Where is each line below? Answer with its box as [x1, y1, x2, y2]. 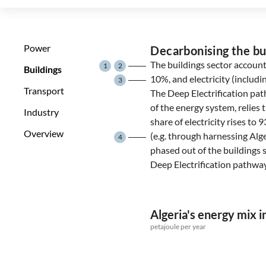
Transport [24, 85, 64, 96]
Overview [24, 128, 64, 139]
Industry [24, 106, 59, 118]
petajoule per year [150, 222, 207, 231]
